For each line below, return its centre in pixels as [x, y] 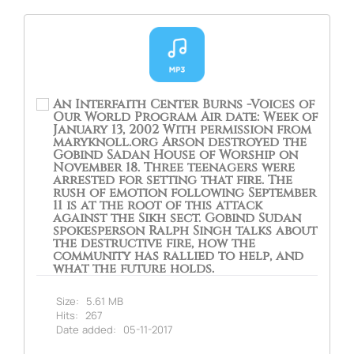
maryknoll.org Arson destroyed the [180, 142]
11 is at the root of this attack [158, 205]
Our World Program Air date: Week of [185, 117]
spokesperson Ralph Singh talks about [185, 230]
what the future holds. [134, 268]
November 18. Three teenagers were [174, 167]
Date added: [86, 329]
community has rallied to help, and [178, 256]
